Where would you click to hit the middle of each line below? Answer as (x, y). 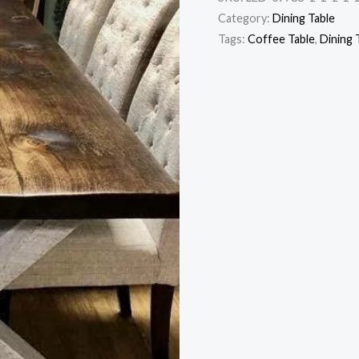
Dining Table (304, 18)
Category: (245, 18)
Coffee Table (281, 39)
